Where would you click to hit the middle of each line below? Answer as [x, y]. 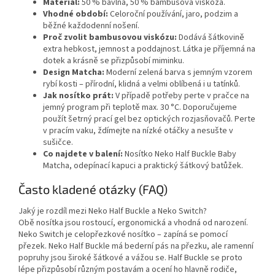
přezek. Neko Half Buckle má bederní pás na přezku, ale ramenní [136, 246]
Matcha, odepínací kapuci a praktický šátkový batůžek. [143, 166]
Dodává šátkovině [211, 38]
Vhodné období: [76, 14]
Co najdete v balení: [83, 154]
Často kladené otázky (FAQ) [93, 189]
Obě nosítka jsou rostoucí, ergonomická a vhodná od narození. [133, 223]
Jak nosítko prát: [78, 96]
